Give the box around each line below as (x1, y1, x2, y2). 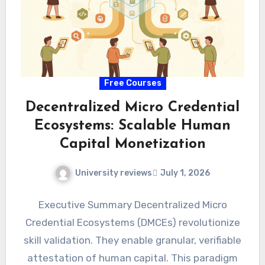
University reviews (75, 167, 152, 178)
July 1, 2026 (160, 167, 210, 178)
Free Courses (104, 77, 161, 88)
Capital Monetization (59, 137, 206, 151)
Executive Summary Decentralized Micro (38, 199, 227, 211)
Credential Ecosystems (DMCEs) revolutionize (25, 216, 240, 229)
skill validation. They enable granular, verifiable (24, 234, 241, 247)
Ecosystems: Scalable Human (34, 118, 231, 133)
